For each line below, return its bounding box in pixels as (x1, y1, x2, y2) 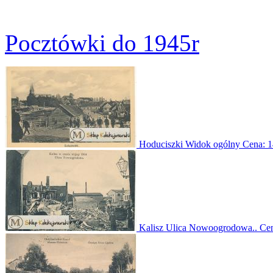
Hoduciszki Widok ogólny (139, 139, 243, 149)
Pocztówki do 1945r (5, 30, 199, 56)
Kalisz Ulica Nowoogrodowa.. (139, 222, 260, 233)
